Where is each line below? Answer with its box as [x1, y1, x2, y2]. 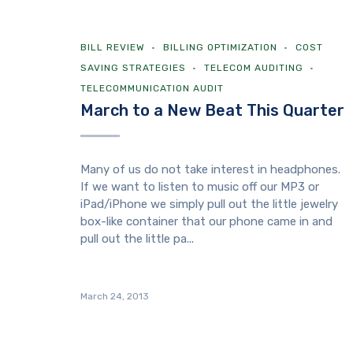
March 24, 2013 [80, 291, 149, 302]
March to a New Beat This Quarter [80, 101, 344, 120]
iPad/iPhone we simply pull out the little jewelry [80, 197, 338, 211]
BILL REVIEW [80, 42, 145, 53]
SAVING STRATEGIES [80, 62, 186, 73]
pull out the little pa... [80, 232, 194, 246]
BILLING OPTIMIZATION [163, 42, 277, 53]
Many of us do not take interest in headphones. [80, 162, 340, 176]
